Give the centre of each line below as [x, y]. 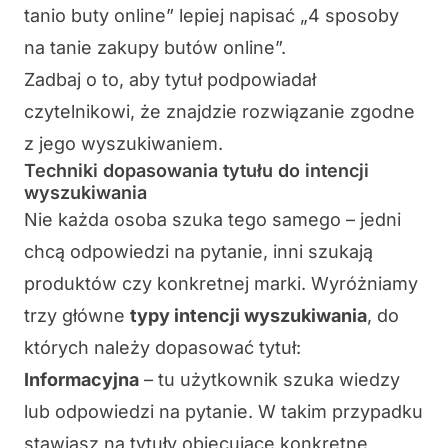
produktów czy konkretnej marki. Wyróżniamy [221, 284]
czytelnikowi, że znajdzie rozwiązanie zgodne [219, 112]
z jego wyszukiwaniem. [123, 144]
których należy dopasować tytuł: [162, 348]
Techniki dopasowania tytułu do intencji [196, 171]
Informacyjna [81, 380]
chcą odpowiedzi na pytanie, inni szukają [198, 252]
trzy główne [77, 316]
